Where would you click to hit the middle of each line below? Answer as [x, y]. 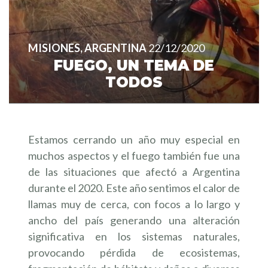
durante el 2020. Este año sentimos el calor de [134, 188]
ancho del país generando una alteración [134, 220]
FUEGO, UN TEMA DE [134, 66]
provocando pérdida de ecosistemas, [134, 252]
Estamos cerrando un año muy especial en [134, 139]
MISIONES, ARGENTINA [87, 48]
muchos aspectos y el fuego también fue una [134, 156]
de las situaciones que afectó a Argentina [134, 172]
